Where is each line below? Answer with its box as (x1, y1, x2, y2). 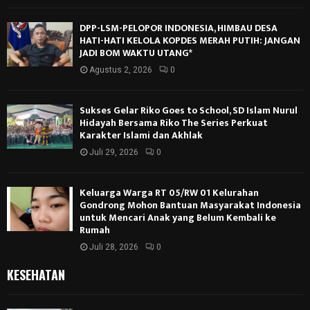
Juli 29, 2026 (89, 147, 138, 158)
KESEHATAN (7, 266, 65, 284)
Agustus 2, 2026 (89, 65, 152, 75)
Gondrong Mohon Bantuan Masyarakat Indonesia (80, 197, 301, 214)
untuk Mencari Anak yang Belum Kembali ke (80, 210, 276, 226)
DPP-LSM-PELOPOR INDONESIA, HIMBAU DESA (80, 20, 277, 37)
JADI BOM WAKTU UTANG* (80, 45, 192, 62)
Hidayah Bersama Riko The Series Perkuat (80, 115, 268, 131)
